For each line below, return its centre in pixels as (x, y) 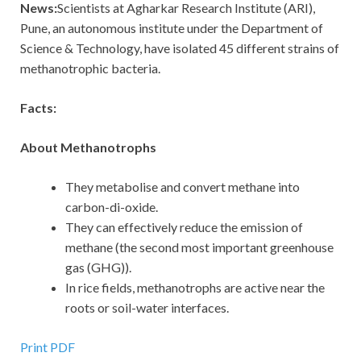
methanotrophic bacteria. (90, 68)
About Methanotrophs (88, 147)
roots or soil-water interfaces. (147, 308)
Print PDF (48, 347)
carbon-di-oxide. (113, 207)
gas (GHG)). (101, 268)
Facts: (38, 108)
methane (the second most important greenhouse (199, 247)
